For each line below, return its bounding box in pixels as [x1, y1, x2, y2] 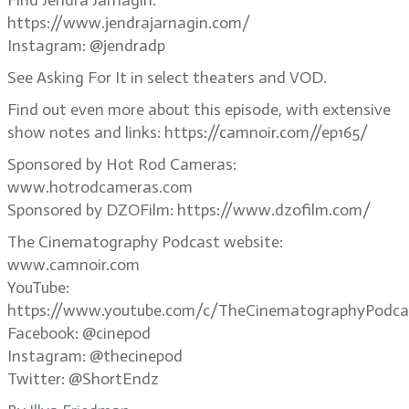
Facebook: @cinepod [7, 323, 151, 343]
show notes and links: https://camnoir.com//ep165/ [7, 122, 368, 142]
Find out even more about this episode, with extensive [7, 100, 391, 120]
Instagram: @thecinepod [7, 346, 183, 366]
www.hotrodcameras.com [7, 177, 193, 197]
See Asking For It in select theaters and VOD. [7, 68, 327, 88]
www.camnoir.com [7, 255, 140, 275]
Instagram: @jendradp [7, 36, 165, 56]
